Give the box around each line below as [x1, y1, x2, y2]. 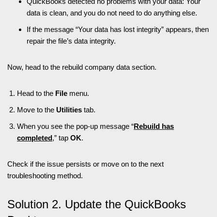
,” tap [52, 133, 70, 142]
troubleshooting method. [7, 171, 83, 180]
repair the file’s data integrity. [27, 36, 116, 45]
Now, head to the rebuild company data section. [7, 62, 156, 71]
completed [17, 133, 52, 142]
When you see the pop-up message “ [17, 122, 134, 130]
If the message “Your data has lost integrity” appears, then [27, 25, 209, 33]
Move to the [17, 105, 56, 114]
